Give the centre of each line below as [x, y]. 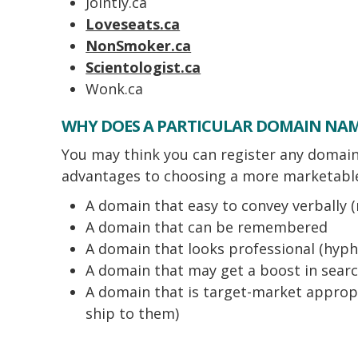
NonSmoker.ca [139, 46]
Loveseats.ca [133, 24]
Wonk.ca [115, 89]
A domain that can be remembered [207, 227]
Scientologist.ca [143, 67]
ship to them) [133, 313]
